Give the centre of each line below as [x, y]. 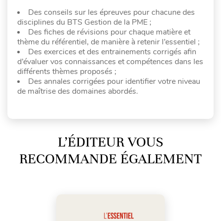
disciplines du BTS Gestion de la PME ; [84, 22]
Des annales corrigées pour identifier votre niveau [114, 81]
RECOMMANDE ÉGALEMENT [110, 159]
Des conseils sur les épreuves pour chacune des [111, 12]
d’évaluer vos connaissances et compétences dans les [110, 61]
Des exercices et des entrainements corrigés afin [112, 52]
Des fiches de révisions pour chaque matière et [109, 32]
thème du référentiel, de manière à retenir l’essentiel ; [109, 42]
